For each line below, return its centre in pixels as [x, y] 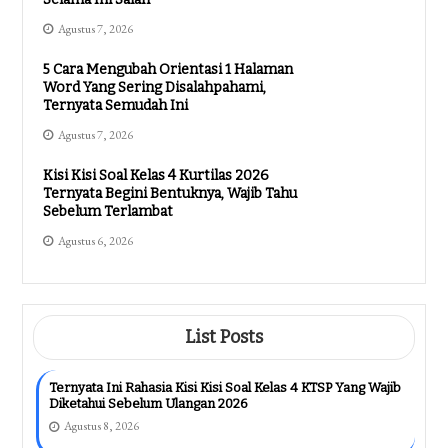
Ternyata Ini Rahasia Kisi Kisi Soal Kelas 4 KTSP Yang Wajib [225, 388]
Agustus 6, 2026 [96, 241]
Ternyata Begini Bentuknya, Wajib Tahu [170, 194]
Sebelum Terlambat [108, 212]
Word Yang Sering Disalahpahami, [155, 88]
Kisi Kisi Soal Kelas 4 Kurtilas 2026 [156, 176]
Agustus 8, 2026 [102, 426]
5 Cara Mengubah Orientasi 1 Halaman [168, 70]
